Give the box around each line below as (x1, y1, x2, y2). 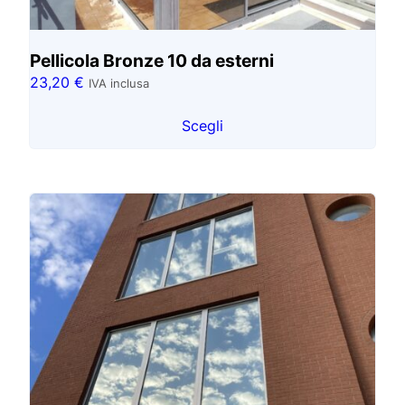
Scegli (182, 116, 223, 135)
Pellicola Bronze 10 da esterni (30, 49, 274, 71)
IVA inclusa (89, 76, 149, 90)
